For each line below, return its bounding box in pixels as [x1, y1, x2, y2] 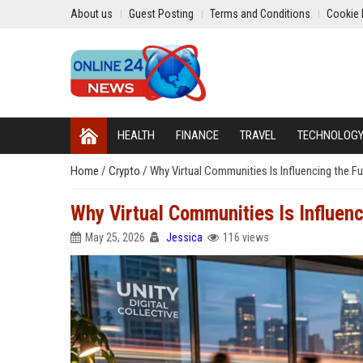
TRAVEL [240, 128, 276, 143]
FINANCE [176, 128, 219, 143]
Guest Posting [129, 7, 194, 20]
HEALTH [117, 128, 155, 143]
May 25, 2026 [85, 231, 145, 244]
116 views [223, 231, 269, 244]
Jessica [166, 231, 203, 244]
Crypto [109, 164, 143, 178]
